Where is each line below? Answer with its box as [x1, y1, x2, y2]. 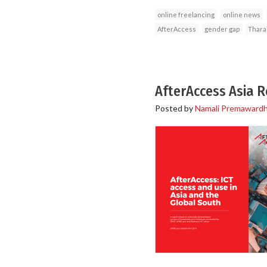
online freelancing [157, 10, 215, 18]
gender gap [204, 24, 240, 33]
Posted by [154, 103, 195, 113]
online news [222, 10, 260, 18]
